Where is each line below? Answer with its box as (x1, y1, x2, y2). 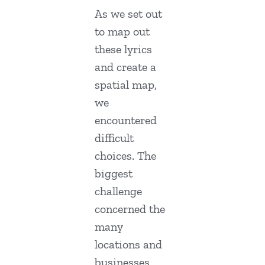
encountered (95, 113, 157, 128)
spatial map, (95, 77, 157, 92)
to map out (95, 24, 150, 39)
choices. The (95, 148, 156, 163)
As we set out (95, 7, 162, 21)
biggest (95, 166, 132, 181)
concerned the (95, 202, 165, 216)
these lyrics (95, 42, 152, 57)
